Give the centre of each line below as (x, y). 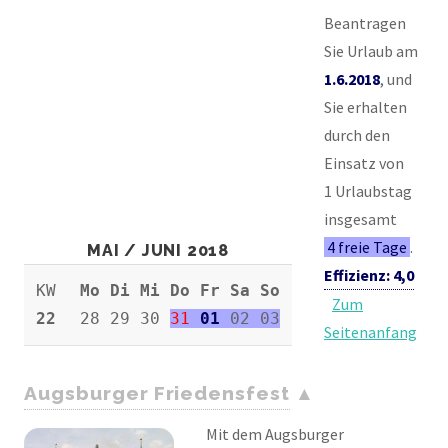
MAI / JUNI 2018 (158, 250)
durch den (357, 134)
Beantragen (365, 22)
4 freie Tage (367, 246)
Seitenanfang (370, 331)
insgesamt (360, 218)
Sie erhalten (365, 106)
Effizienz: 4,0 (369, 274)
